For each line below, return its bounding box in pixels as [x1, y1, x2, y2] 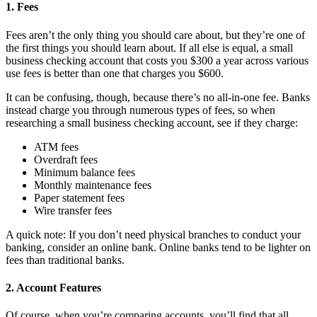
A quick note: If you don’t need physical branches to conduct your [6, 228, 301, 241]
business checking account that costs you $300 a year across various [6, 54, 309, 67]
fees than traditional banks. [6, 253, 125, 266]
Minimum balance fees [34, 166, 135, 178]
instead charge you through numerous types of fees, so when [6, 103, 275, 116]
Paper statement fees [34, 191, 125, 204]
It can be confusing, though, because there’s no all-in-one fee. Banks [6, 91, 310, 103]
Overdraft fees [34, 153, 98, 166]
